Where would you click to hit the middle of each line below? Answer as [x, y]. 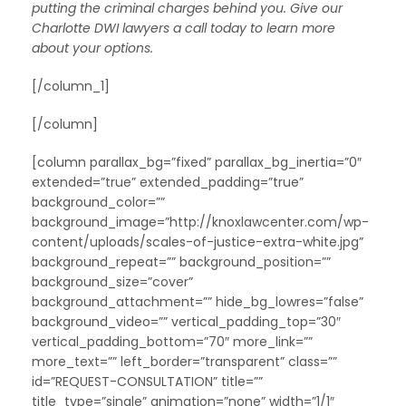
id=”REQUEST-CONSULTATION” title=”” [147, 381]
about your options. [92, 48]
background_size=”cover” [112, 281]
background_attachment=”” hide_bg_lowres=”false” [198, 301]
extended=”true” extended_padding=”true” [168, 182]
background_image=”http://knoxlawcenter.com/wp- [200, 222]
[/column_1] [71, 86]
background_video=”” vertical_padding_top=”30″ [186, 321]
